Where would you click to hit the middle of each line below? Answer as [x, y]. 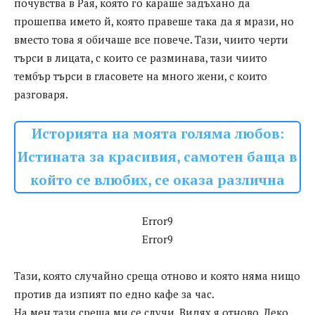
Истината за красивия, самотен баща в [157, 157]
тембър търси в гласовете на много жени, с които [141, 76]
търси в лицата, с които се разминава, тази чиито [141, 58]
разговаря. [41, 95]
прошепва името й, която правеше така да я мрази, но [154, 21]
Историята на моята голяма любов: [157, 134]
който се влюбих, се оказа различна [157, 180]
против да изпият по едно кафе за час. [114, 294]
